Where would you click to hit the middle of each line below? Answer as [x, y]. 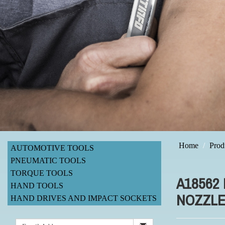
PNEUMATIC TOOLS [48, 160]
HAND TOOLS [37, 185]
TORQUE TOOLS [42, 173]
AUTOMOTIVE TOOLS [52, 148]
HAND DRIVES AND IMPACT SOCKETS [84, 198]
